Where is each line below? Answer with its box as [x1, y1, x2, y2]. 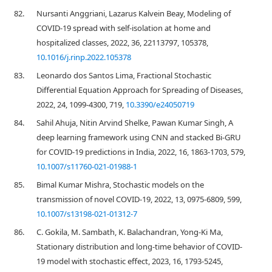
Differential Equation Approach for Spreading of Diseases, [36, 84, 243, 95]
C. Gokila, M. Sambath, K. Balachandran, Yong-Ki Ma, [36, 226, 223, 237]
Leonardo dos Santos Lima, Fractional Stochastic [36, 70, 211, 81]
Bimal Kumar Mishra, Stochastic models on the [36, 179, 204, 190]
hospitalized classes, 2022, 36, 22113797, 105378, [36, 37, 208, 48]
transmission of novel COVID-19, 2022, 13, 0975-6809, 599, [36, 194, 242, 205]
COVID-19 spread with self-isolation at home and [36, 22, 211, 33]
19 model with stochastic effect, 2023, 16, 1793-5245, [36, 256, 223, 267]
